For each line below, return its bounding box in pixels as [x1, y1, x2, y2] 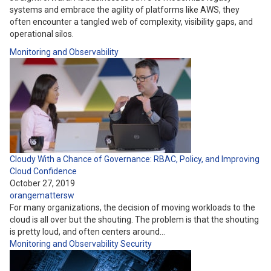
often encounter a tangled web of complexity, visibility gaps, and [10, 17, 253, 27]
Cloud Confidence [10, 166, 77, 176]
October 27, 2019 [10, 178, 75, 188]
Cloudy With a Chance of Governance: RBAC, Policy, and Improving [10, 154, 260, 164]
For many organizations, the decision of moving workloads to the [10, 203, 255, 212]
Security [120, 239, 152, 249]
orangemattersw [10, 191, 74, 200]
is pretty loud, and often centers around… [10, 227, 165, 237]
